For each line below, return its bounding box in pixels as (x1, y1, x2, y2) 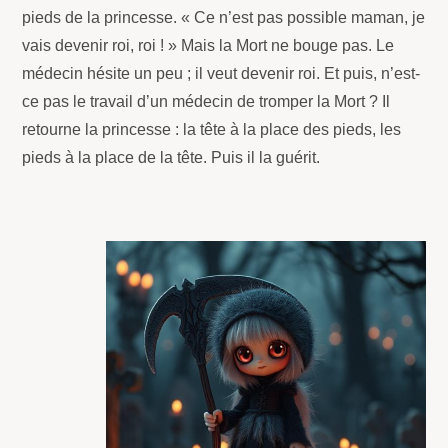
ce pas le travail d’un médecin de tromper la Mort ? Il (22, 93, 391, 111)
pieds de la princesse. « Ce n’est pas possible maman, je (22, 9, 426, 27)
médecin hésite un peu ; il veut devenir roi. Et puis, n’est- (22, 65, 421, 83)
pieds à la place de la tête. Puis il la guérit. (22, 149, 321, 167)
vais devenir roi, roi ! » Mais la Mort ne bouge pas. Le (22, 37, 395, 55)
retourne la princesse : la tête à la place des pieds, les (22, 121, 402, 139)
